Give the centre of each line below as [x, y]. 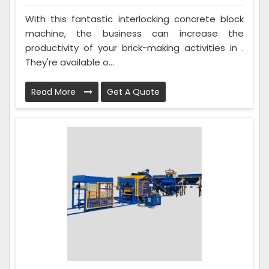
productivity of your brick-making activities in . [134, 48]
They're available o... [70, 62]
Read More [55, 92]
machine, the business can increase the [134, 34]
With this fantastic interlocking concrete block [134, 19]
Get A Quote [133, 92]
